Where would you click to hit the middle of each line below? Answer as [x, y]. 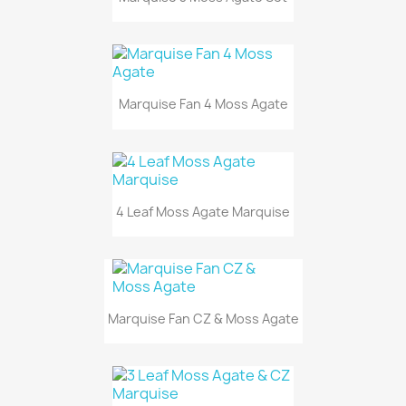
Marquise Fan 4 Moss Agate [203, 104]
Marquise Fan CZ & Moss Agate [203, 319]
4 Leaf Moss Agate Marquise [203, 211]
